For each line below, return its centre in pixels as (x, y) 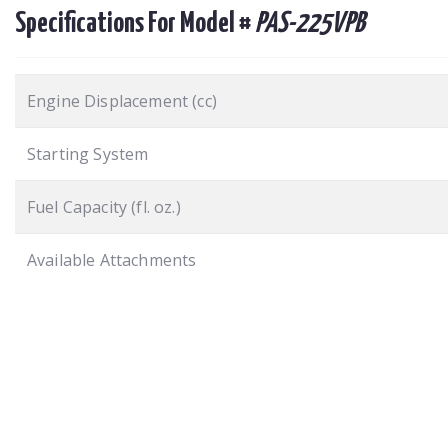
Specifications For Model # (135, 23)
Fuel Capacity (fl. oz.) (104, 206)
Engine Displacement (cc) (122, 100)
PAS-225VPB (310, 23)
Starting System (88, 153)
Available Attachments (112, 259)
